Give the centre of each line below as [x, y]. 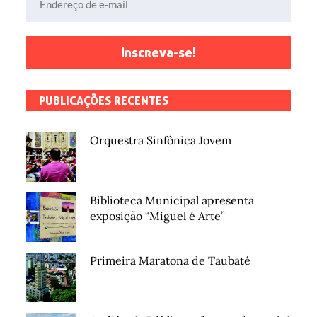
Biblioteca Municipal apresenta [172, 201]
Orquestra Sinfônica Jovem [161, 140]
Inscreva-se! [158, 53]
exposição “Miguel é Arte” [158, 216]
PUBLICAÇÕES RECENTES [104, 101]
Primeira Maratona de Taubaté [171, 261]
